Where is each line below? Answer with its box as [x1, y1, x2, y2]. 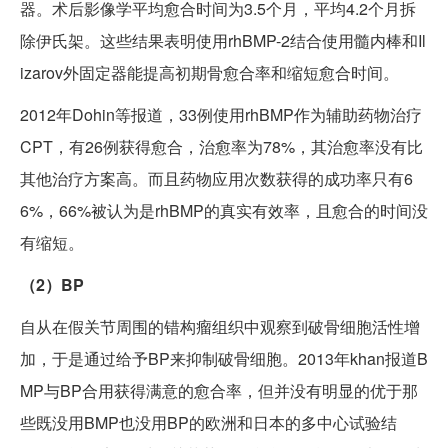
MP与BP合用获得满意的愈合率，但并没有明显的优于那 [20, 379, 418, 403]
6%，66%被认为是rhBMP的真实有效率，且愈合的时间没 [20, 199, 428, 223]
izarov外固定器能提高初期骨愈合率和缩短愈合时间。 [20, 61, 399, 85]
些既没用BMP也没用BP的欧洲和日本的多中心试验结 [20, 411, 397, 435]
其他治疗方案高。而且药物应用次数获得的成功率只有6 [20, 167, 413, 191]
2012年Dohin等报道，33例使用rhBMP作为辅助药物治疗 [20, 103, 422, 127]
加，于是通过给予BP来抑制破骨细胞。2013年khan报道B [20, 347, 428, 371]
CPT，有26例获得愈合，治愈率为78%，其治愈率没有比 [20, 135, 423, 159]
